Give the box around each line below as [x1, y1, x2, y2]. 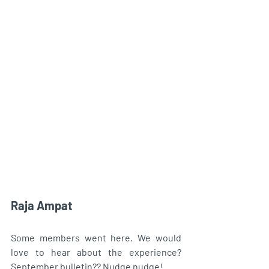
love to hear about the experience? [11, 246, 181, 258]
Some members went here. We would [11, 231, 181, 243]
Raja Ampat [11, 198, 73, 213]
